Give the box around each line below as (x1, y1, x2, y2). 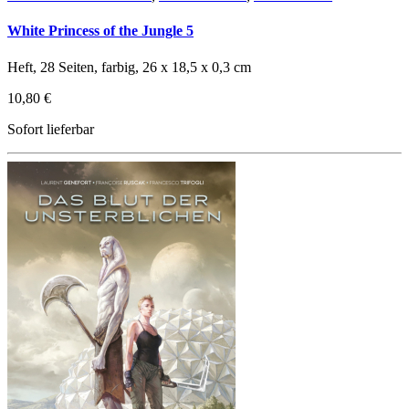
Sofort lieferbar (7, 121, 94, 137)
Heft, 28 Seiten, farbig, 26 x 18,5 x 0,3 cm (7, 58, 251, 75)
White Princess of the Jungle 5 (7, 23, 194, 39)
